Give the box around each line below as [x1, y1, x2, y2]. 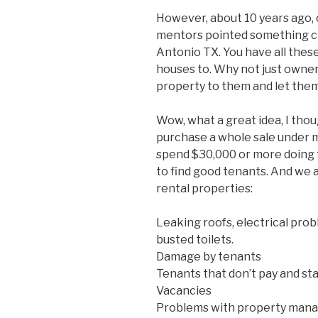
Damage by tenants [156, 250, 261, 264]
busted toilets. [156, 233, 234, 247]
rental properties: [156, 182, 253, 196]
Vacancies [156, 284, 212, 298]
